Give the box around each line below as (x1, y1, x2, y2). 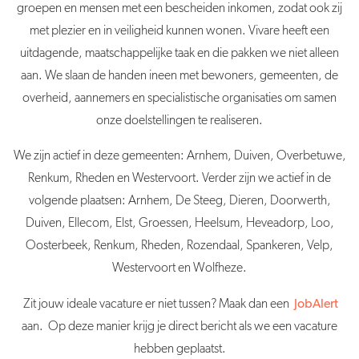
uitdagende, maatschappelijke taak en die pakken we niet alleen (20, 46, 339, 60)
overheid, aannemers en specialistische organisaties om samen (22, 91, 337, 105)
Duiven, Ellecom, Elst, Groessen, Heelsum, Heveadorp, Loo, (25, 216, 334, 230)
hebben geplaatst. (133, 342, 226, 356)
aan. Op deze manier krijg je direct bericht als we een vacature (22, 320, 337, 333)
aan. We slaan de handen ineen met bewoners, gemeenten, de (21, 69, 338, 83)
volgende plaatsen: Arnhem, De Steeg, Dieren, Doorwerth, (28, 194, 331, 208)
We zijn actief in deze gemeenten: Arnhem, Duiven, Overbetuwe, (13, 149, 346, 163)
